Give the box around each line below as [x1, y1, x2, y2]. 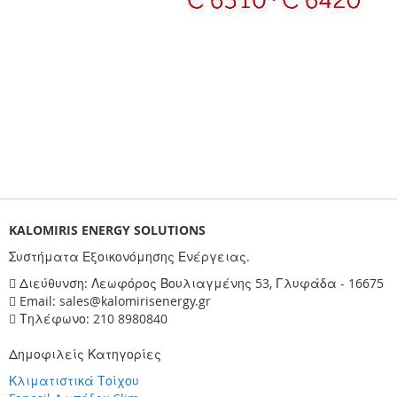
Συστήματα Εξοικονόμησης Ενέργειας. [9, 248, 250, 265]
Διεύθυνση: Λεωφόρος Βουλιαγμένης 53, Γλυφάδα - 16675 [19, 275, 384, 292]
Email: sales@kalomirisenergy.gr [19, 292, 211, 309]
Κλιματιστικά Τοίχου [9, 372, 139, 389]
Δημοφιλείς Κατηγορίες [9, 346, 161, 362]
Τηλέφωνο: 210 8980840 [19, 310, 167, 327]
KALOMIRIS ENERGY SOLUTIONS [9, 222, 206, 238]
